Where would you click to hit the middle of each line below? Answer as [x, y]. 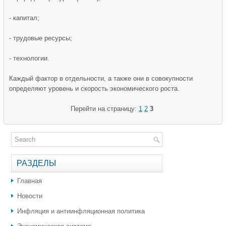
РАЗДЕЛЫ [36, 163]
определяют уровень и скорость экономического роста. [94, 88]
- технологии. [29, 58]
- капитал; [24, 18]
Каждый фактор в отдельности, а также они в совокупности [101, 78]
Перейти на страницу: [105, 108]
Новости [30, 196]
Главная [30, 181]
